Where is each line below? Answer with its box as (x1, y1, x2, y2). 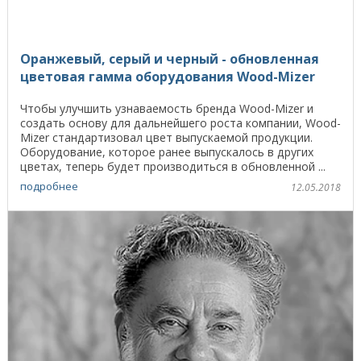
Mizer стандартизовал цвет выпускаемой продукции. (20, 129, 313, 145)
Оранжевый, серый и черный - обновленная (20, 49, 319, 68)
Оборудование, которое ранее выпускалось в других (20, 143, 313, 160)
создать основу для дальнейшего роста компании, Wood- (20, 114, 341, 131)
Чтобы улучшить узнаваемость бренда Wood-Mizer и (20, 100, 313, 116)
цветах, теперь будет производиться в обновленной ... (20, 158, 326, 174)
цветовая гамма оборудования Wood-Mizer (20, 67, 315, 85)
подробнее (20, 179, 78, 194)
